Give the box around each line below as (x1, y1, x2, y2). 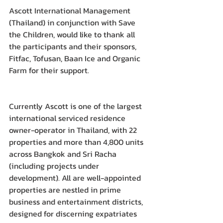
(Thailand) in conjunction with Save (9, 16, 137, 29)
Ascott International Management (9, 4, 132, 17)
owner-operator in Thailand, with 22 (9, 124, 139, 136)
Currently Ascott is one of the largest (9, 100, 144, 112)
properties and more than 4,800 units (9, 136, 145, 148)
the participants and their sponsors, (9, 40, 138, 53)
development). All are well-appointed (9, 172, 143, 184)
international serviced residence (9, 112, 127, 124)
